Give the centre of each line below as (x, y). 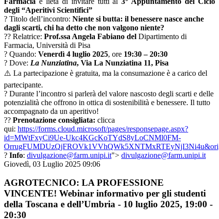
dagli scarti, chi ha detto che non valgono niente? (84, 27)
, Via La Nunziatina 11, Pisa (123, 63)
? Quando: (21, 54)
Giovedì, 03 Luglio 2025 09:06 (52, 164)
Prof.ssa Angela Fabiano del (91, 36)
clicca (106, 120)
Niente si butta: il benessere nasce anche (138, 19)
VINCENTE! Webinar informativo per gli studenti (105, 194)
